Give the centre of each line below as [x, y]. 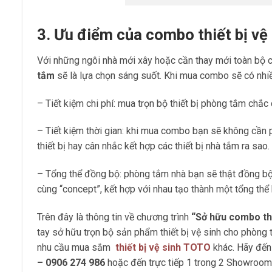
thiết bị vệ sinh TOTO [163, 248]
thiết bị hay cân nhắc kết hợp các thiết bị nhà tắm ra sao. [153, 146]
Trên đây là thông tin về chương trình [114, 217]
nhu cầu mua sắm [75, 248]
